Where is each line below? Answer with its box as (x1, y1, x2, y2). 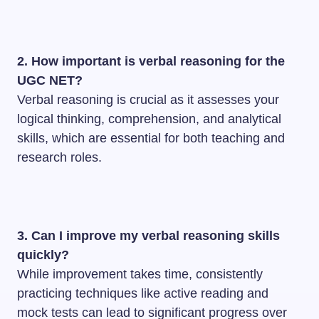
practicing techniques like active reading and (17, 286, 268, 300)
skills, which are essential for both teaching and (17, 131, 285, 145)
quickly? (17, 248, 69, 262)
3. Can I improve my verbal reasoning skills (17, 229, 280, 243)
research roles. (17, 150, 102, 164)
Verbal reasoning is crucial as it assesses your (17, 93, 279, 107)
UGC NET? (17, 73, 83, 88)
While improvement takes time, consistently (17, 267, 263, 281)
